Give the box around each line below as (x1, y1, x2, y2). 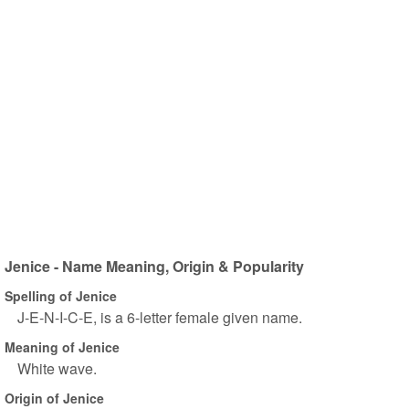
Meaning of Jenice (5, 337, 120, 356)
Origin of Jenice (5, 388, 104, 407)
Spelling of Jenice (5, 286, 117, 305)
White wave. (17, 358, 97, 379)
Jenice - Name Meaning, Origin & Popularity (5, 256, 304, 277)
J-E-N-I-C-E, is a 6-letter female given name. (17, 307, 302, 328)
